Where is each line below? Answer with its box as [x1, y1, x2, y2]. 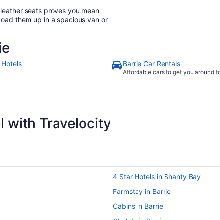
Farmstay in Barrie [113, 187, 171, 195]
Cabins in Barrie [113, 202, 163, 210]
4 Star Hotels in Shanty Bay [113, 172, 201, 181]
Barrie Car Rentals [123, 59, 180, 68]
